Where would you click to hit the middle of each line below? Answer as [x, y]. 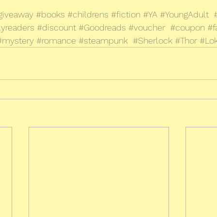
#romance [56, 40]
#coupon [187, 27]
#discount [56, 27]
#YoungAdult [184, 14]
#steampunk [103, 40]
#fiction [126, 14]
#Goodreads [102, 27]
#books [50, 14]
